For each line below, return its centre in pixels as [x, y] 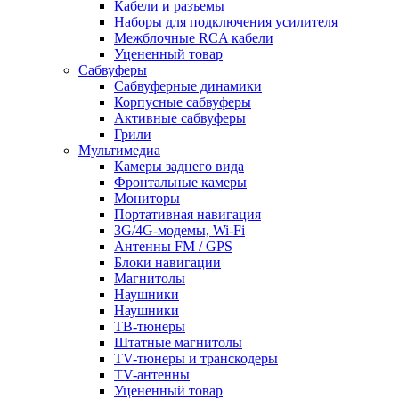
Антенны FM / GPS [173, 246]
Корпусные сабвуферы [183, 102]
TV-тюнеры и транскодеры [196, 358]
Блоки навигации [167, 262]
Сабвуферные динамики [188, 86]
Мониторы [147, 198]
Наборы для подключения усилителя [226, 22]
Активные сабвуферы [180, 118]
